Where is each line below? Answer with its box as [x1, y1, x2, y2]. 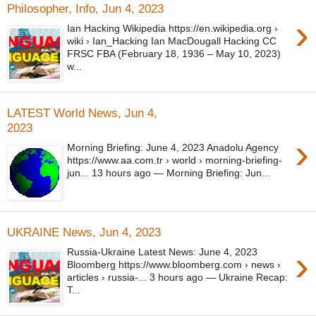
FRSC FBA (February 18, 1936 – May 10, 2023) [67, 48, 281, 60]
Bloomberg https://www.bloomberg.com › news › [67, 259, 281, 271]
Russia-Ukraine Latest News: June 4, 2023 [67, 246, 258, 258]
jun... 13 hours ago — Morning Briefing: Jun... [67, 167, 271, 179]
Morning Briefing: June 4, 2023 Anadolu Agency [67, 142, 279, 154]
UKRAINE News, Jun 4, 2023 [7, 224, 161, 239]
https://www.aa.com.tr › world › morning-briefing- [67, 154, 283, 166]
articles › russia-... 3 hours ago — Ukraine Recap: [67, 272, 288, 284]
